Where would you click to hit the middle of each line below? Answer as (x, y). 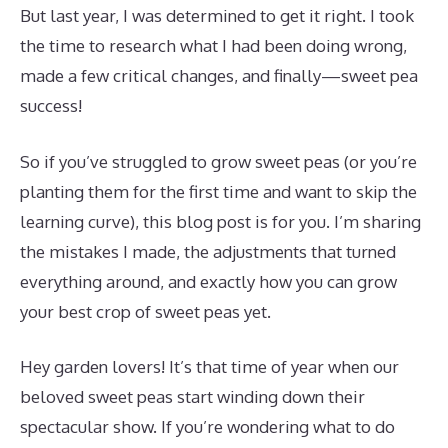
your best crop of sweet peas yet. (145, 311)
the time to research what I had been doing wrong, (213, 45)
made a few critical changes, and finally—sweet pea (219, 75)
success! (51, 105)
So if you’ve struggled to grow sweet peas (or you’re (218, 161)
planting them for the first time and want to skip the (218, 191)
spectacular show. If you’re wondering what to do (207, 426)
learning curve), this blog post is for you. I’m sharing (220, 221)
